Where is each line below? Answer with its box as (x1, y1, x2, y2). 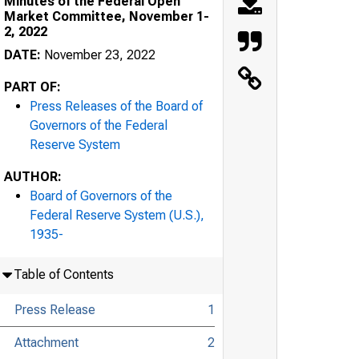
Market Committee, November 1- (4, 8, 209, 24)
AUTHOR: (4, 168, 62, 184)
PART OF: (4, 79, 61, 95)
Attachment (14, 334, 79, 350)
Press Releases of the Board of (30, 98, 203, 114)
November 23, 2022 (41, 46, 155, 63)
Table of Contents (13, 266, 114, 282)
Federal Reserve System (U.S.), (30, 207, 204, 223)
